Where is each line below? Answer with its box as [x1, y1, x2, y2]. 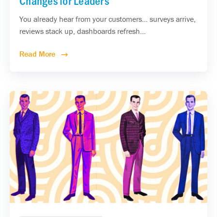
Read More [19, 48, 57, 59]
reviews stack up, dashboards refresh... [19, 26, 146, 36]
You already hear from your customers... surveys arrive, [19, 14, 196, 24]
